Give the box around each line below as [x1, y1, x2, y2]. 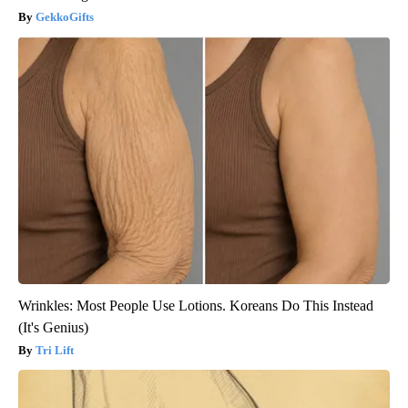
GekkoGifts [36, 10, 94, 25]
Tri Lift [36, 343, 74, 358]
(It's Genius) [18, 320, 88, 336]
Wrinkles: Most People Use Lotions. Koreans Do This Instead [18, 298, 373, 314]
